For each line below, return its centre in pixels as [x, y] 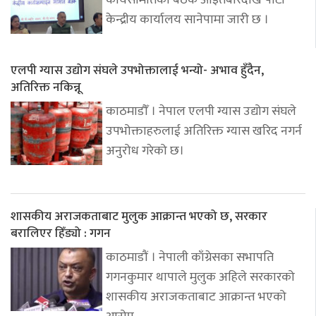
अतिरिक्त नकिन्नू [46, 87]
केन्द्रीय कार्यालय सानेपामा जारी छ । [187, 20]
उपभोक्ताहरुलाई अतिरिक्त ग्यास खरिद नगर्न [204, 132]
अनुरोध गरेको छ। [145, 151]
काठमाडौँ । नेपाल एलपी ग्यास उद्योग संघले [201, 112]
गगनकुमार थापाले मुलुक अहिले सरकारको [200, 278]
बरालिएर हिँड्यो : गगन [61, 233]
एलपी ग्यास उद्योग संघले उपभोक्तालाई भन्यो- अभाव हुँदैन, [137, 71]
